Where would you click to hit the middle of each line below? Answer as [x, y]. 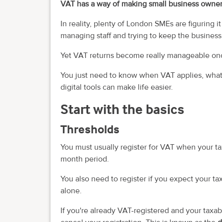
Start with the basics [122, 109]
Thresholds [90, 129]
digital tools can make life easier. [117, 87]
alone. [71, 191]
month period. [85, 159]
